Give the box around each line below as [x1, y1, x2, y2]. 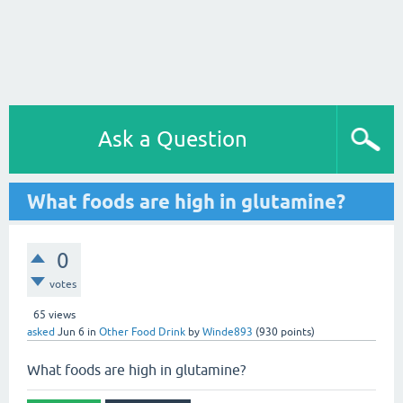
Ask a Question [98, 127, 247, 151]
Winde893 [202, 326, 253, 338]
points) [278, 326, 315, 338]
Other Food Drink [99, 326, 185, 338]
